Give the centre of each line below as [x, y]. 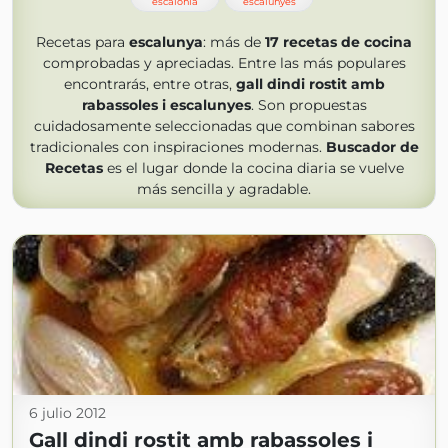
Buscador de [372, 147]
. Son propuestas [308, 105]
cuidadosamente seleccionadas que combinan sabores [224, 126]
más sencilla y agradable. [224, 189]
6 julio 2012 [67, 413]
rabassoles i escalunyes [166, 105]
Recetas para [82, 42]
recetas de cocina [347, 42]
